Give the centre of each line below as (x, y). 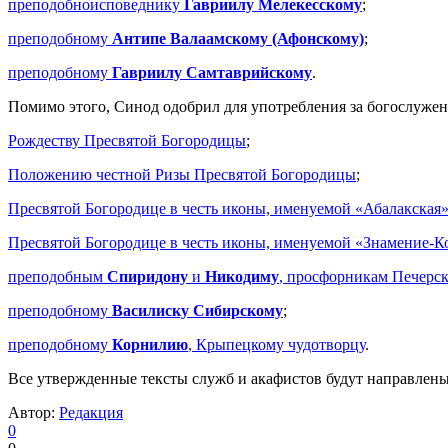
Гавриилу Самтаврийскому (212, 72)
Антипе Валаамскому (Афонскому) (238, 38)
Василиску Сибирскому (197, 310)
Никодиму (242, 276)
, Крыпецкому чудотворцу (276, 344)
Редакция (91, 412)
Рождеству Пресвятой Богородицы (127, 140)
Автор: (33, 412)
